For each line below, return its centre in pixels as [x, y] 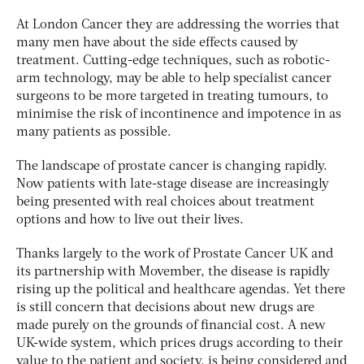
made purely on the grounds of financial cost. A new [171, 325]
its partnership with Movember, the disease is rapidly [173, 272]
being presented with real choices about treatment [165, 202]
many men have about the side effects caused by [157, 43]
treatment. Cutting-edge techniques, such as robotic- [173, 61]
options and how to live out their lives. [130, 220]
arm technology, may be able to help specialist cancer [174, 78]
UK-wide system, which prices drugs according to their [180, 343]
